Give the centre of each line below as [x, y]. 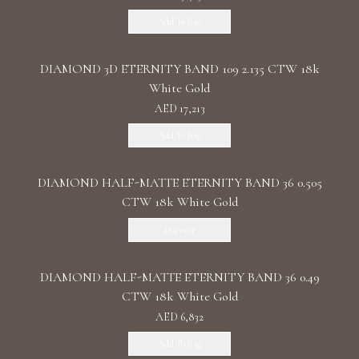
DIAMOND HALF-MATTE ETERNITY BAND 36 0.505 [179, 183]
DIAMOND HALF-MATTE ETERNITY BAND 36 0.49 [179, 277]
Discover [179, 230]
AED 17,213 [179, 109]
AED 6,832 [179, 317]
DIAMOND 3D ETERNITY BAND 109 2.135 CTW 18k [179, 69]
